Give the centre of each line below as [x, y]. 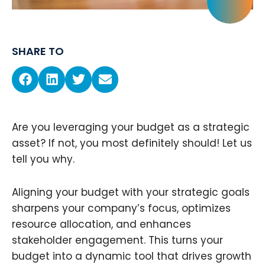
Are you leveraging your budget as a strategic [131, 127]
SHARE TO [38, 51]
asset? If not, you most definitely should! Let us [132, 143]
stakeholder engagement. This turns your [117, 240]
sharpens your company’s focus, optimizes [121, 209]
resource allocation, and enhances [101, 224]
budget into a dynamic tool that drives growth [132, 256]
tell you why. [43, 159]
